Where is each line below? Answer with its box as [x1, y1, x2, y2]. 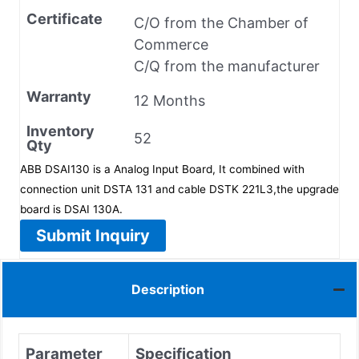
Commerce [134, 35, 208, 53]
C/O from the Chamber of [134, 14, 309, 31]
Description [131, 281, 204, 298]
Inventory [26, 122, 95, 139]
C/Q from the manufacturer [134, 57, 320, 75]
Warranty [26, 87, 91, 105]
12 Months [134, 91, 205, 109]
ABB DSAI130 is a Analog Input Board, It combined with [20, 162, 305, 175]
